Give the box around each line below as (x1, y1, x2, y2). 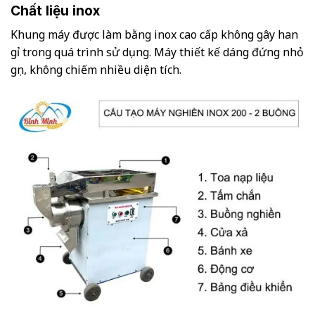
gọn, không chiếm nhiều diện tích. (11, 61, 181, 77)
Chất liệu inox (11, 2, 100, 20)
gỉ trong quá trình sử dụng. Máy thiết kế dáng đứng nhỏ (11, 44, 304, 60)
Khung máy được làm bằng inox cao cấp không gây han (11, 26, 298, 42)
